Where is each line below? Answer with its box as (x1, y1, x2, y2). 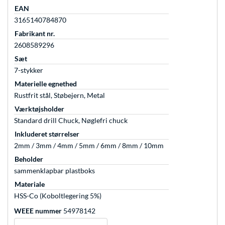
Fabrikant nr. (15, 29, 55, 38)
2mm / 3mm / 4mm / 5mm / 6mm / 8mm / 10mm (14, 141, 164, 150)
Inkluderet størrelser (15, 130, 79, 139)
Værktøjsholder (15, 104, 64, 114)
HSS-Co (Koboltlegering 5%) (14, 191, 101, 200)
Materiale (15, 180, 45, 189)
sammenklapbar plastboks (14, 166, 95, 175)
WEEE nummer (14, 206, 62, 215)
